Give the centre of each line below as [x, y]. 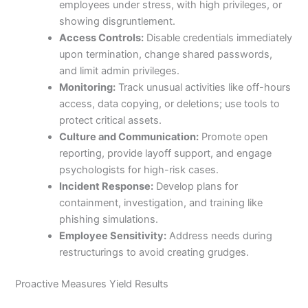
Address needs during [220, 236]
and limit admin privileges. [120, 71]
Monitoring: [88, 88]
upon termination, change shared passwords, [166, 55]
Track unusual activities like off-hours [203, 88]
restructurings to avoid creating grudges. [154, 253]
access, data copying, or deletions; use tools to [170, 104]
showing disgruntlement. [118, 22]
